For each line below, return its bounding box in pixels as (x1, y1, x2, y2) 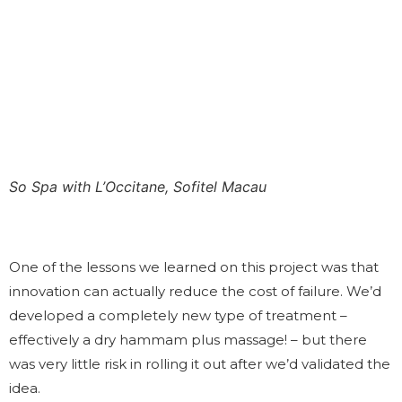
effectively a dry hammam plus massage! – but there (9, 330, 367, 348)
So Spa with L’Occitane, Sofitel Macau (9, 177, 267, 196)
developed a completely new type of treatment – (9, 306, 347, 324)
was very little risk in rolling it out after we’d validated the (9, 354, 390, 372)
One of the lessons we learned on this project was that (9, 258, 379, 275)
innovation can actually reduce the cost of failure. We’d (9, 282, 381, 300)
